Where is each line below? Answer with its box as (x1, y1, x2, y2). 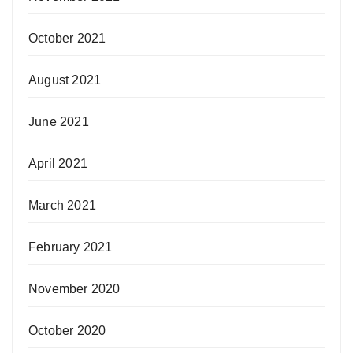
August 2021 (28, 73, 102, 87)
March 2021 (28, 199, 96, 213)
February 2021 (28, 240, 113, 255)
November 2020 (28, 282, 121, 296)
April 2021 (28, 157, 87, 171)
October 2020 (28, 324, 106, 338)
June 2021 (28, 115, 89, 129)
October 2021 (28, 32, 106, 46)
